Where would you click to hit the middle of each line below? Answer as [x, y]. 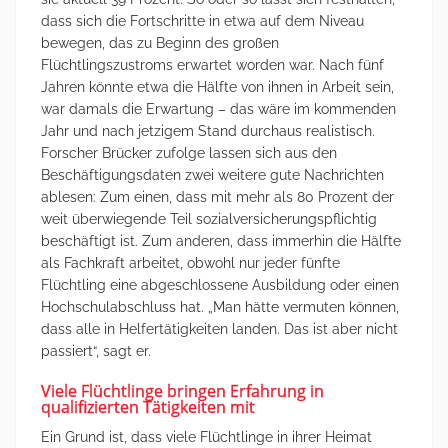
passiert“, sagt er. [96, 351]
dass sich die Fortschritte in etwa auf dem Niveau [202, 21]
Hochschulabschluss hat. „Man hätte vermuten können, [220, 307]
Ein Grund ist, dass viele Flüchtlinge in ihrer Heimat [206, 436]
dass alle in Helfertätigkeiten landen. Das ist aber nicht [219, 329]
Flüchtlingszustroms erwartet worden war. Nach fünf [212, 65]
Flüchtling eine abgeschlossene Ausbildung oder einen [220, 285]
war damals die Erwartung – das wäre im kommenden [218, 109]
